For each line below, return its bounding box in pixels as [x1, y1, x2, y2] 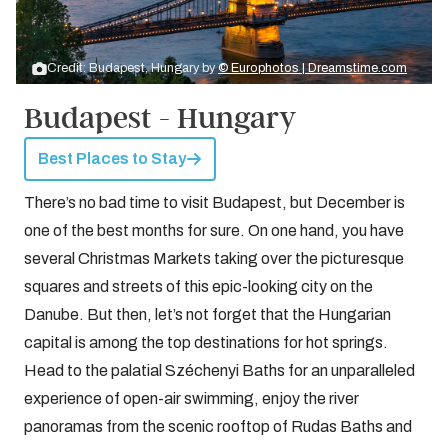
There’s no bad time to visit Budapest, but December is [24, 194, 405, 212]
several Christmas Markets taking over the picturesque [24, 250, 404, 268]
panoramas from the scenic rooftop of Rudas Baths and [24, 418, 412, 436]
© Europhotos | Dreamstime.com [218, 61, 407, 76]
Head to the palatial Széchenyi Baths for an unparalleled [24, 362, 415, 380]
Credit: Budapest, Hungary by [47, 61, 218, 76]
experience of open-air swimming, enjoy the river [24, 390, 359, 408]
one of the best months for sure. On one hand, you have [24, 222, 404, 240]
